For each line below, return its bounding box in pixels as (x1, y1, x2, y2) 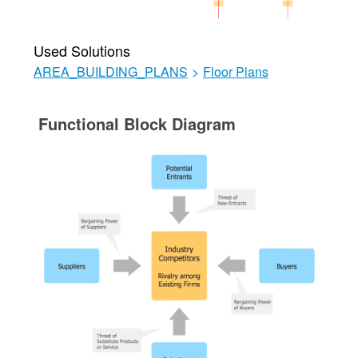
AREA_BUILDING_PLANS (33, 62, 188, 81)
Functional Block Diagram (38, 112, 236, 135)
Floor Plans (202, 62, 268, 81)
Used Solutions (33, 40, 130, 61)
